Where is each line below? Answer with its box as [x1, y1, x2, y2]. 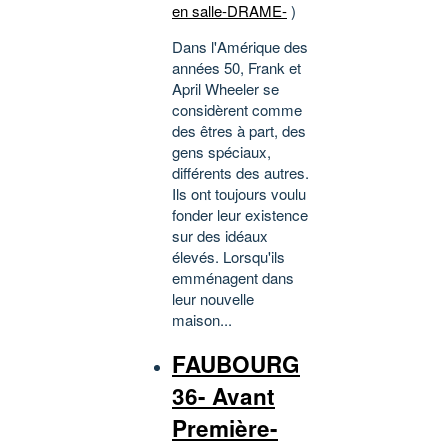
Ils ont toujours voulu [172, 182, 306, 204]
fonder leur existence [172, 203, 308, 225]
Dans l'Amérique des [172, 35, 308, 57]
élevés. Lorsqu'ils [172, 245, 285, 267]
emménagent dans [172, 266, 294, 288]
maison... [172, 308, 232, 330]
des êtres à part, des [172, 119, 306, 141]
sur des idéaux [172, 224, 268, 246]
